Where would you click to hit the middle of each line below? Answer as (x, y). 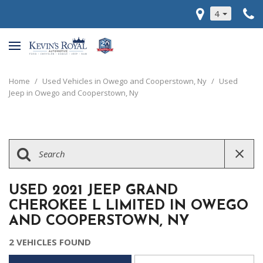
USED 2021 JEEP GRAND (93, 191)
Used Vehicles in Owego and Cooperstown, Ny (125, 81)
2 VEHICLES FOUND (50, 242)
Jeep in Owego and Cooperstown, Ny (74, 93)
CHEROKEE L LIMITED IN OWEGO (129, 206)
